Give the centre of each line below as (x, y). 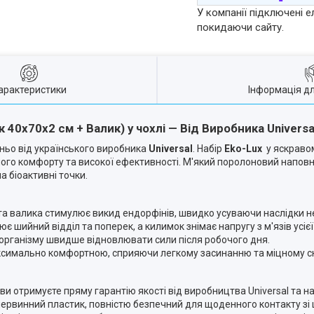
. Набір (209, 149)
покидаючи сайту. (241, 28)
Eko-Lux (244, 149)
